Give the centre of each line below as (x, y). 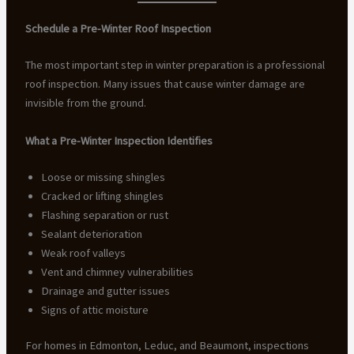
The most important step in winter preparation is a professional (175, 65)
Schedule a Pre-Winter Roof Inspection (118, 29)
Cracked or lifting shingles (102, 196)
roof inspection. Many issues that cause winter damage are (165, 84)
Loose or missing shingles (103, 177)
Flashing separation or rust (104, 215)
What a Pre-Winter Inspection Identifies (119, 140)
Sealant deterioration (91, 233)
